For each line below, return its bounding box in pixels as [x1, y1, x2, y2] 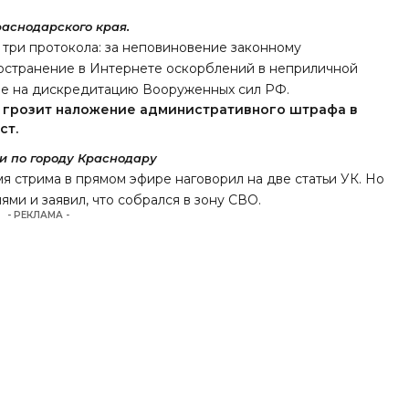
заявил [42, 192, 87, 209]
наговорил [175, 171, 245, 188]
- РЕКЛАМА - [7, 209, 70, 222]
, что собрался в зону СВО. [86, 192, 262, 209]
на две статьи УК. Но [244, 171, 385, 188]
